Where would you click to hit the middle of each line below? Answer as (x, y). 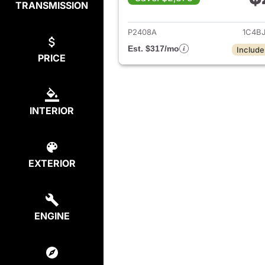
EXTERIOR (52, 163)
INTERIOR (52, 111)
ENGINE (52, 216)
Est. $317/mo (153, 49)
